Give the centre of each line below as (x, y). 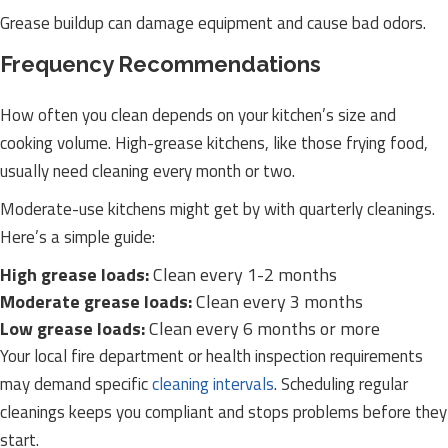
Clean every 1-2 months (243, 274)
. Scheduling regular (341, 384)
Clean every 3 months (277, 301)
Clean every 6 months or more (262, 328)
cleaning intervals (213, 384)
